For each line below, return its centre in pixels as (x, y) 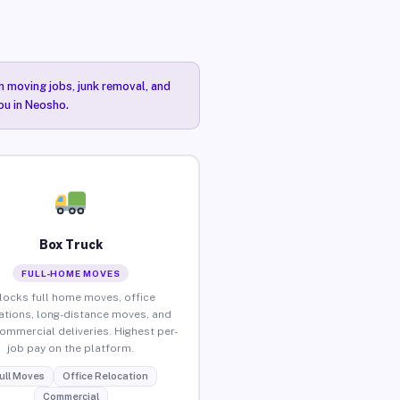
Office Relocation (105, 375)
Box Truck (71, 244)
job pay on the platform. (71, 348)
